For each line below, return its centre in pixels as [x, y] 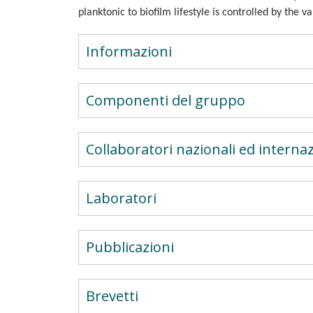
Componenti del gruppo [166, 100]
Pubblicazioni [130, 247]
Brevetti [112, 296]
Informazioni [129, 51]
